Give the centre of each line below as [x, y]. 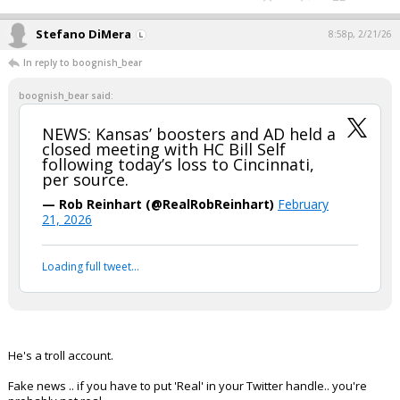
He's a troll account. [61, 355]
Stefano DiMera [83, 34]
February [303, 204]
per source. [85, 179]
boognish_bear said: [66, 96]
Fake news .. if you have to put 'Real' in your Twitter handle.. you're [187, 386]
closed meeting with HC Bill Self [164, 149]
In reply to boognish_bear [83, 62]
